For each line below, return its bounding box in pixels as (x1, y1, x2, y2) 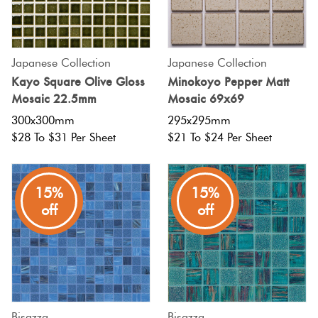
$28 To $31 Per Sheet (11, 131, 116, 144)
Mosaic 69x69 (168, 91, 244, 107)
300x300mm (11, 114, 75, 127)
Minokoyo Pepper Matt (168, 74, 289, 90)
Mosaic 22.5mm (11, 91, 97, 107)
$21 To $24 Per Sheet (168, 131, 272, 144)
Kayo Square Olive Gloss (11, 74, 145, 90)
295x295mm (168, 114, 231, 127)
